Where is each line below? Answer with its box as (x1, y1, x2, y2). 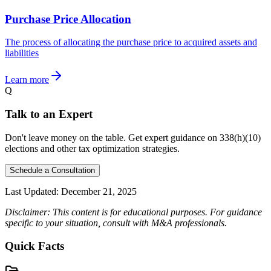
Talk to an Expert (5, 107, 93, 120)
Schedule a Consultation (10, 165, 95, 175)
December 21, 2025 (61, 186, 137, 197)
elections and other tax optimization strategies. (5, 143, 180, 154)
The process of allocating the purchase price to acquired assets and (5, 37, 257, 48)
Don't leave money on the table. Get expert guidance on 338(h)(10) (5, 132, 261, 143)
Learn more (5, 74, 49, 85)
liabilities (5, 48, 39, 59)
